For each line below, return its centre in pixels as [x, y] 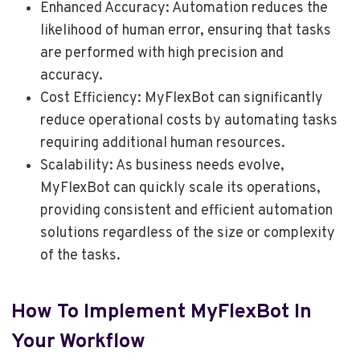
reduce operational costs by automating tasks [188, 121]
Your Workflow [78, 342]
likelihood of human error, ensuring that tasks [185, 31]
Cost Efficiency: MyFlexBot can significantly [181, 99]
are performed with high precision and [162, 54]
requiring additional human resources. [162, 144]
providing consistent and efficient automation [186, 211]
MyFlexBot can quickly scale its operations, [180, 189]
